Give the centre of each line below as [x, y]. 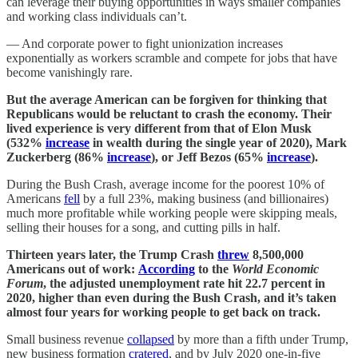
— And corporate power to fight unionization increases [145, 43]
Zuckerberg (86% [57, 157]
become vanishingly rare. [73, 72]
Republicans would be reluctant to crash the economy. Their [169, 113]
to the [213, 268]
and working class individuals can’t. [98, 16]
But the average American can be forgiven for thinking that [167, 99]
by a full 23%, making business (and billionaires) [204, 198]
